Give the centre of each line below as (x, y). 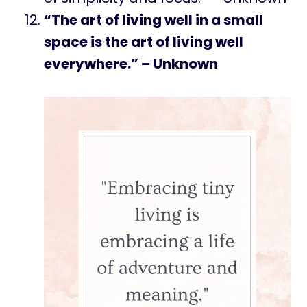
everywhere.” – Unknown (131, 64)
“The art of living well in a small (153, 20)
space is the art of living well (144, 42)
